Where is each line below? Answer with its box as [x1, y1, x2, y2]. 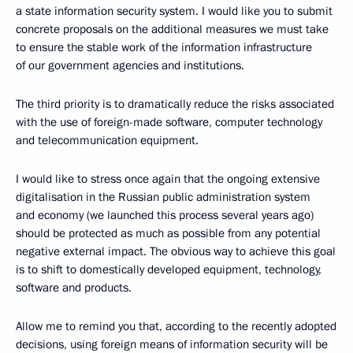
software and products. [16, 279, 132, 295]
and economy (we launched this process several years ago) [16, 206, 314, 223]
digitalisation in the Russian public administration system [16, 188, 310, 205]
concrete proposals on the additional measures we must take [16, 20, 329, 37]
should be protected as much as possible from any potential [16, 225, 321, 241]
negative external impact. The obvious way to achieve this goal [16, 243, 336, 259]
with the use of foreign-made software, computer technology [16, 113, 322, 130]
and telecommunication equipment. [16, 132, 199, 148]
